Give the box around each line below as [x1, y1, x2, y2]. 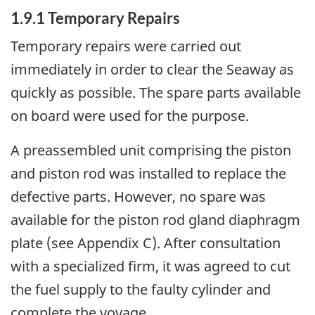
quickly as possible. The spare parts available [11, 83, 301, 103]
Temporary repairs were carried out [11, 37, 241, 56]
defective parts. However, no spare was [11, 187, 266, 207]
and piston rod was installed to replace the [11, 164, 286, 184]
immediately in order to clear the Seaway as [11, 60, 294, 79]
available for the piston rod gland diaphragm [11, 210, 300, 230]
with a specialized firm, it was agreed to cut [11, 257, 290, 276]
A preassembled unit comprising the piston [11, 141, 291, 160]
